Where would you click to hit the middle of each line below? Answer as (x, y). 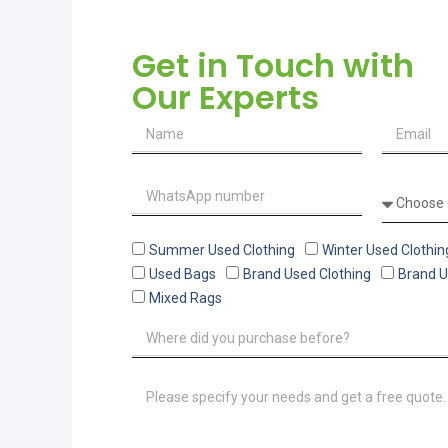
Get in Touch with (273, 66)
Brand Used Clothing (307, 274)
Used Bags (182, 274)
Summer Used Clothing (222, 250)
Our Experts (225, 98)
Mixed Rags (185, 298)
